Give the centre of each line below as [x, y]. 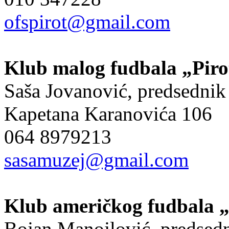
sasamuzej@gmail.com [96, 159]
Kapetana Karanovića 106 [108, 113]
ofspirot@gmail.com [87, 21]
